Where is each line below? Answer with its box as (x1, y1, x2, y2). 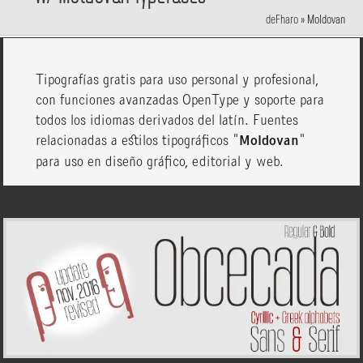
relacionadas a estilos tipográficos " (36, 135, 240, 147)
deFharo (265, 15, 298, 26)
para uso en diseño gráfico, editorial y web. (36, 156, 284, 169)
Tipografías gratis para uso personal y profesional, (36, 74, 319, 87)
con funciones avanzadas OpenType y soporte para (36, 94, 325, 107)
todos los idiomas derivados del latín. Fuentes (36, 114, 299, 127)
